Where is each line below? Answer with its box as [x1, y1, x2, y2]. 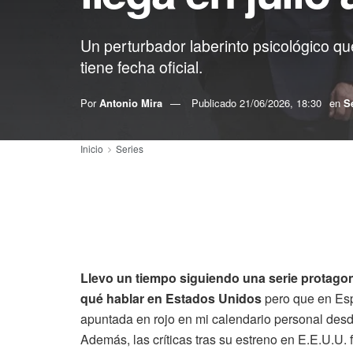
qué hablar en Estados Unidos [80, 289, 262, 307]
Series [116, 142, 143, 155]
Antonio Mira [99, 95, 162, 110]
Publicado [191, 95, 240, 110]
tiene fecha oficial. [80, 55, 203, 78]
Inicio [80, 142, 103, 155]
